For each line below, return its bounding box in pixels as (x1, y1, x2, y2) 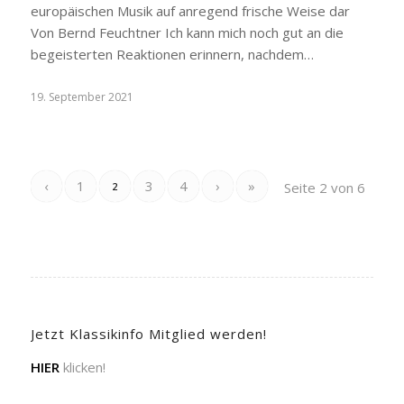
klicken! (59, 357, 106, 376)
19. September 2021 (30, 89, 133, 105)
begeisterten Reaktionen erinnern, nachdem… (30, 45, 314, 63)
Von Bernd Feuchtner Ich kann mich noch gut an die (30, 23, 344, 41)
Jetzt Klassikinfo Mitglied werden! (30, 325, 267, 343)
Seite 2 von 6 (284, 179, 366, 197)
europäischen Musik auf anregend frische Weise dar (30, 2, 350, 20)
